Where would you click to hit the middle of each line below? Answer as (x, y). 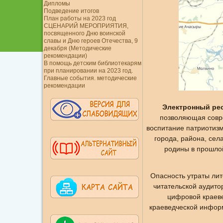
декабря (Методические (77, 48)
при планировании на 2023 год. (88, 71)
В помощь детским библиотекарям (92, 63)
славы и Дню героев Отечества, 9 (91, 41)
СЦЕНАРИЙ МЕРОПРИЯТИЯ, (86, 26)
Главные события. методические (90, 78)
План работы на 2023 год (80, 18)
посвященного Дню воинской (84, 33)
